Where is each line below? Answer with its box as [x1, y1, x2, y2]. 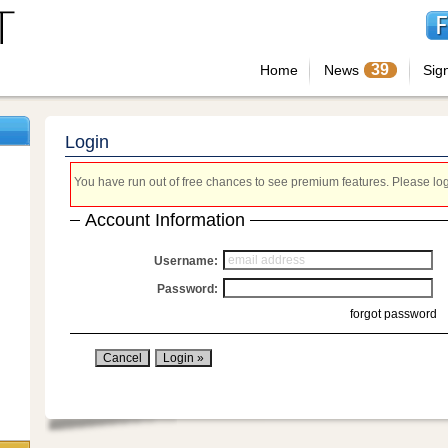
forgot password [349, 307, 437, 321]
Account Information [84, 210, 245, 230]
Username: [153, 254, 218, 268]
